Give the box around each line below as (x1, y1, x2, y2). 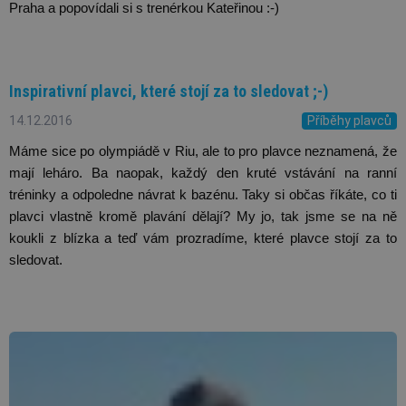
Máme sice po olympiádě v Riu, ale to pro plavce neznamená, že (9, 143, 397, 159)
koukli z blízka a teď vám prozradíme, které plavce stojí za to (9, 230, 397, 246)
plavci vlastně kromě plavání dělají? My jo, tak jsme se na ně (9, 208, 397, 224)
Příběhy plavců (307, 112, 391, 128)
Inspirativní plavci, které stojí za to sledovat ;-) (9, 82, 328, 101)
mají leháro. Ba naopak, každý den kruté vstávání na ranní (9, 165, 397, 180)
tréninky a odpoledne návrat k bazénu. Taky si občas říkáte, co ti (9, 187, 397, 202)
